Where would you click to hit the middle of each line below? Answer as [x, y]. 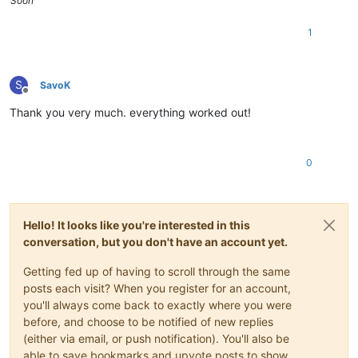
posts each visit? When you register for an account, [157, 288]
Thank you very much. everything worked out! [130, 113]
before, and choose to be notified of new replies [148, 322]
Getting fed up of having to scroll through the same [157, 272]
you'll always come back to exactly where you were [157, 305]
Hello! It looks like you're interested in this [137, 225]
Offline [40, 97]
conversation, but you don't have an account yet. [155, 242]
